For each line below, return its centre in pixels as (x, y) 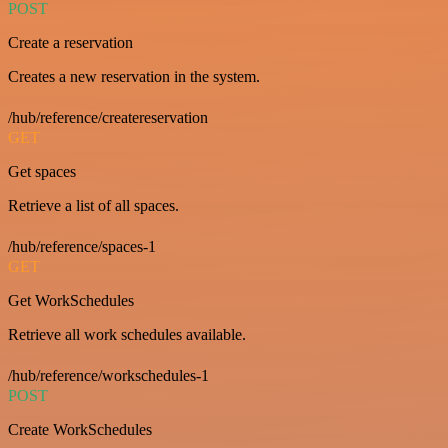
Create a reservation (70, 42)
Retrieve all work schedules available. (127, 334)
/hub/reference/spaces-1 (82, 246)
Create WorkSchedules (80, 429)
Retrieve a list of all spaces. (93, 205)
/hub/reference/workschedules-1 (108, 375)
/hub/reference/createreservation (108, 117)
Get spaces (42, 171)
